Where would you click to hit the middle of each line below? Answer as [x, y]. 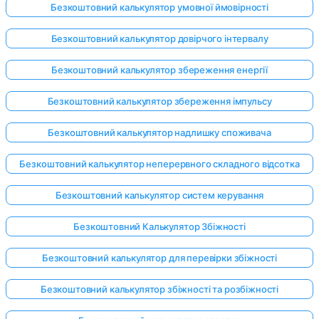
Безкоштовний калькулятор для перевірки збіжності [159, 258]
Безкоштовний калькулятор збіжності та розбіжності [159, 289]
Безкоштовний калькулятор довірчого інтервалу [159, 39]
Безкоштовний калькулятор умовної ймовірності [159, 7]
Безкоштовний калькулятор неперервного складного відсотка [159, 164]
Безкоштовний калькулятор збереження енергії [159, 70]
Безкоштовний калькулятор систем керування [159, 195]
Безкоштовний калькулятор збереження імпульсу [159, 101]
